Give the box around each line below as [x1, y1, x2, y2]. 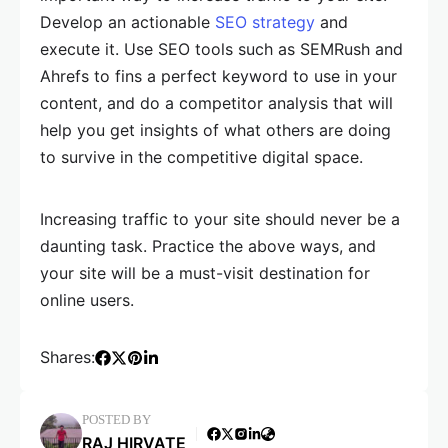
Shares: [40, 347, 95, 367]
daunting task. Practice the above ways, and [40, 236, 376, 256]
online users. [40, 290, 134, 310]
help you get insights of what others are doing [40, 120, 391, 140]
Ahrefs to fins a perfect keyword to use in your [40, 66, 397, 86]
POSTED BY [82, 413, 151, 427]
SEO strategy [215, 12, 315, 32]
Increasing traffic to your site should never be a [40, 209, 400, 229]
